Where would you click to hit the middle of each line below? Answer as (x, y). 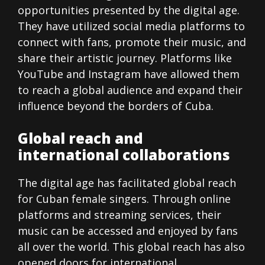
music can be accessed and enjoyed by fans (128, 231)
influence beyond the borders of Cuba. (116, 106)
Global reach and (80, 138)
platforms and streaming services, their (119, 215)
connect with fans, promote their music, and (132, 42)
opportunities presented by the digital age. (129, 10)
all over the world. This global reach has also (131, 247)
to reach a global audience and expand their (130, 90)
